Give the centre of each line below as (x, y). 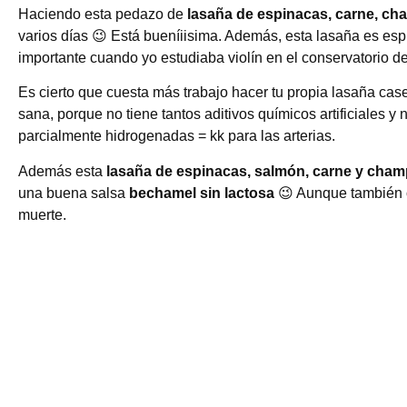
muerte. (42, 214)
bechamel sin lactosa (202, 193)
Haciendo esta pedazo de (103, 14)
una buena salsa (74, 193)
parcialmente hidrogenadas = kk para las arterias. (177, 136)
